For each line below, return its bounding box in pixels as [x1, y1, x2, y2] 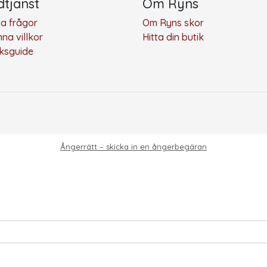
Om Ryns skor [142, 17, 204, 29]
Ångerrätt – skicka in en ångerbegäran [60, 142, 207, 152]
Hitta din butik [142, 31, 204, 44]
